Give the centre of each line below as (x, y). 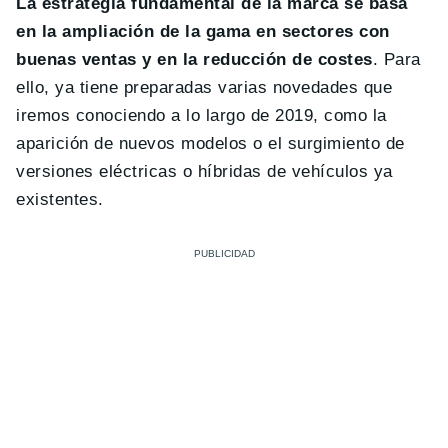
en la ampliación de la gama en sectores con (203, 31)
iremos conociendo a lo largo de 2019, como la (201, 115)
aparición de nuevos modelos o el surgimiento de (210, 143)
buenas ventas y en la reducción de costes (194, 59)
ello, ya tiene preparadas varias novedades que (204, 87)
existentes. (60, 199)
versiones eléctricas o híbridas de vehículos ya (204, 171)
